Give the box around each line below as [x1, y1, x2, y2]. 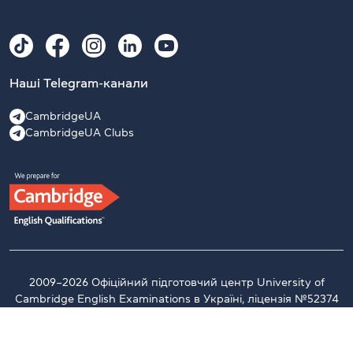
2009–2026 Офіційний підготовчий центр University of [28, 277, 325, 288]
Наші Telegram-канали [9, 76, 148, 90]
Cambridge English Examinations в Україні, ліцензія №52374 [14, 293, 339, 305]
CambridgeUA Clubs [25, 127, 134, 139]
